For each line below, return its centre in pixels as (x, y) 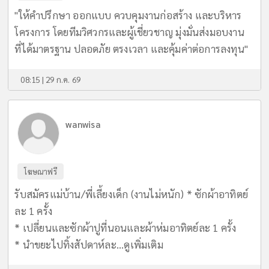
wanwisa (83, 124)
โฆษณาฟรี (41, 171)
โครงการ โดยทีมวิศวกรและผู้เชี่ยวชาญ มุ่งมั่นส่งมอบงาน (129, 32)
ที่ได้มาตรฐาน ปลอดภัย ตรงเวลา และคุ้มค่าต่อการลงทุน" (131, 49)
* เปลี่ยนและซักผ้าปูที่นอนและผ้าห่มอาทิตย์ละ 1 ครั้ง (125, 228)
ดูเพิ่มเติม (144, 244)
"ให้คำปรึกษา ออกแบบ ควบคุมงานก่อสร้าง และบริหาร (128, 15)
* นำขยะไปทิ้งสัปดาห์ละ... (69, 244)
